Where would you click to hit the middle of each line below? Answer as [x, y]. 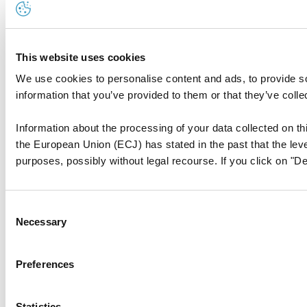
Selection [26, 224]
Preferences [45, 264]
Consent [24, 208]
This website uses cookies [81, 57]
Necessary [41, 222]
